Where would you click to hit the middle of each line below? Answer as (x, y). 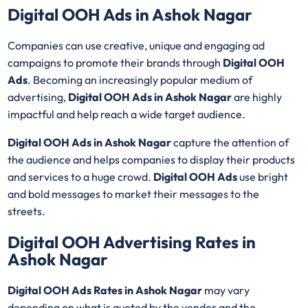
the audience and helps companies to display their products (152, 159)
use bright (263, 176)
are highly (258, 97)
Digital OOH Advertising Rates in (132, 242)
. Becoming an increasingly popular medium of (140, 79)
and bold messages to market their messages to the (134, 194)
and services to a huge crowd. (81, 176)
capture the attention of (230, 142)
